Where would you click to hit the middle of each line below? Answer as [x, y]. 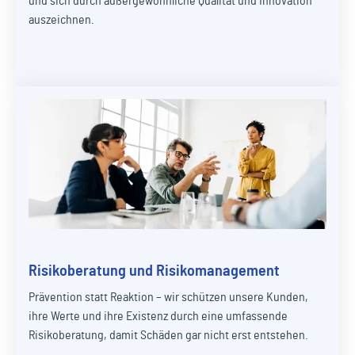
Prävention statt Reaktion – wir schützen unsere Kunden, [168, 298]
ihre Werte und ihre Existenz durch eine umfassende [158, 317]
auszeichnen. [61, 20]
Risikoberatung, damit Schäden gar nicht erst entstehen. [168, 336]
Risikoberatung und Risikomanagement [154, 271]
